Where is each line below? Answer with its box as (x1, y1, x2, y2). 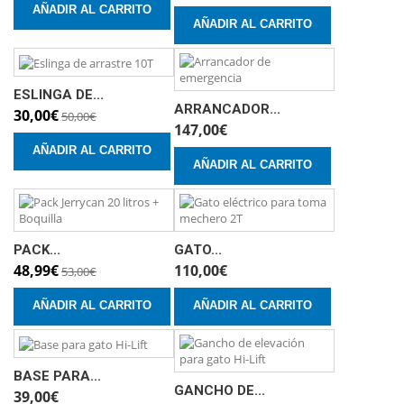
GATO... (174, 242, 222, 259)
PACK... (14, 242, 60, 259)
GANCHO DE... (174, 382, 265, 399)
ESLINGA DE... (14, 86, 104, 103)
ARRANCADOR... (174, 101, 280, 118)
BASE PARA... (14, 367, 101, 384)
